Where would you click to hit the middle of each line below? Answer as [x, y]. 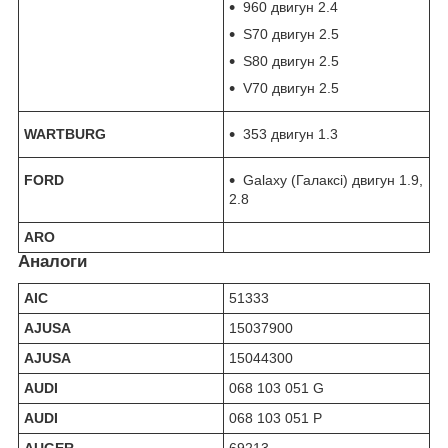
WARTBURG [65, 134]
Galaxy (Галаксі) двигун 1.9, [333, 180]
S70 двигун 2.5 [291, 34]
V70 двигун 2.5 [291, 88]
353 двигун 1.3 [290, 134]
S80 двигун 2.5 [291, 61]
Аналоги [52, 262]
